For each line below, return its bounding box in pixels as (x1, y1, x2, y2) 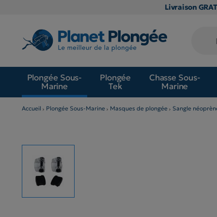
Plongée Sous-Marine (46, 104, 105, 112)
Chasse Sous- (149, 72, 201, 83)
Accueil (22, 104, 41, 112)
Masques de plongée (110, 104, 168, 112)
